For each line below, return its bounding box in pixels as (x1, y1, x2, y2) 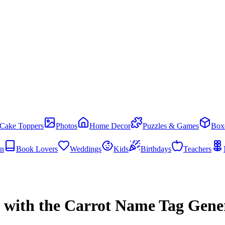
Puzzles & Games (143, 122, 199, 130)
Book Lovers (16, 145, 58, 153)
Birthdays (141, 145, 171, 153)
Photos (56, 122, 77, 130)
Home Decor (89, 122, 131, 130)
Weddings (70, 145, 101, 153)
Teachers (183, 145, 211, 153)
